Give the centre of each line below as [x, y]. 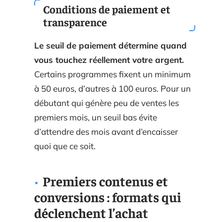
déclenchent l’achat [91, 212]
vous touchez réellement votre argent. [109, 59]
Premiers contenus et [105, 181]
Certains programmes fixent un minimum [112, 74]
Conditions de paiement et [107, 9]
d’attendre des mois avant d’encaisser [106, 131]
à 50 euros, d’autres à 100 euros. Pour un [112, 88]
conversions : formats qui [108, 196]
